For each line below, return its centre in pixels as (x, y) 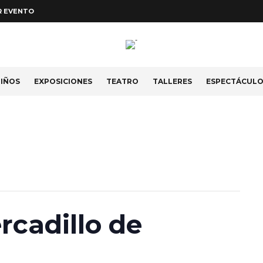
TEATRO (122, 81)
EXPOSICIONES (63, 81)
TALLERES (172, 81)
